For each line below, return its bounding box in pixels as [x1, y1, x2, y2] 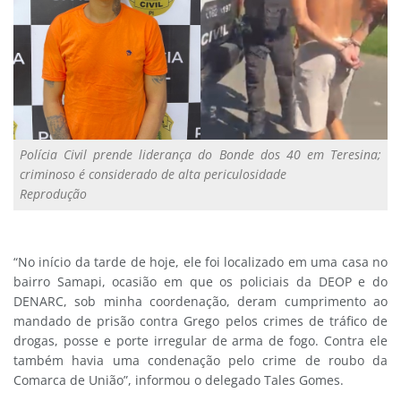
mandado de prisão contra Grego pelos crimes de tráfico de [13, 311, 388, 329]
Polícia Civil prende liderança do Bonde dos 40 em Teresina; [20, 146, 381, 164]
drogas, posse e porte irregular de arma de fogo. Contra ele [13, 331, 388, 349]
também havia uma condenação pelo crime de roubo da [13, 351, 388, 369]
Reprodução [20, 185, 87, 203]
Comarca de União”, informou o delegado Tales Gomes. [13, 371, 344, 388]
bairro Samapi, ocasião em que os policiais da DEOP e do [13, 272, 388, 290]
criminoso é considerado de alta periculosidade [20, 166, 286, 183]
